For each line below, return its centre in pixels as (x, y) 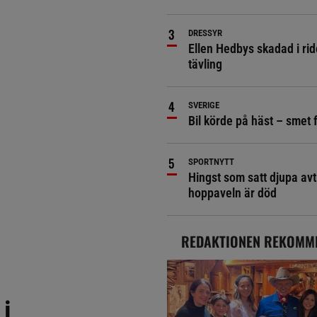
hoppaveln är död (232, 193)
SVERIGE (203, 105)
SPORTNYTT (211, 162)
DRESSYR (205, 33)
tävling (205, 64)
